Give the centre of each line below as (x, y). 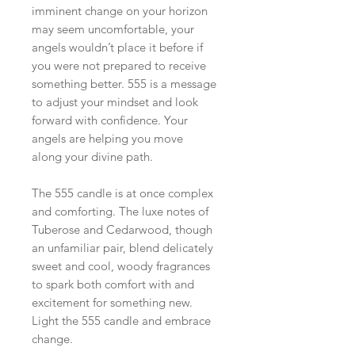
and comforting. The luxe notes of (120, 211)
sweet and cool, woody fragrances (121, 265)
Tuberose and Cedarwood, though (122, 229)
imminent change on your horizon (120, 10)
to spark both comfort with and (113, 284)
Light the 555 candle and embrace (121, 320)
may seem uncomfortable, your (113, 29)
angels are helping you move (107, 138)
